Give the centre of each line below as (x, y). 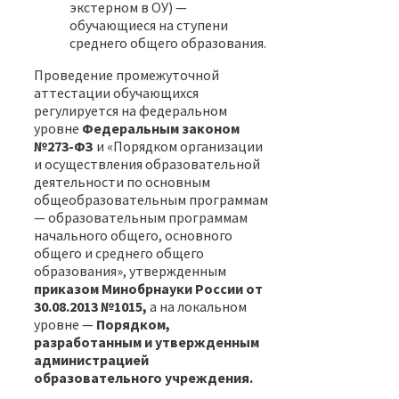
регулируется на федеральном (130, 110)
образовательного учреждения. (143, 377)
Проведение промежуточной (126, 74)
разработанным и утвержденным (147, 342)
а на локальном (197, 306)
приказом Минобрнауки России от (148, 288)
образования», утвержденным (130, 270)
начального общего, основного (133, 235)
